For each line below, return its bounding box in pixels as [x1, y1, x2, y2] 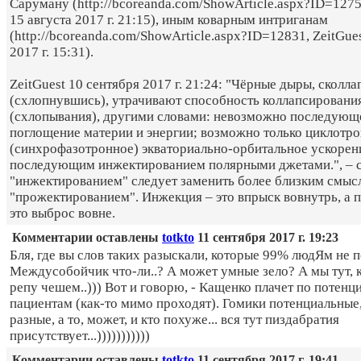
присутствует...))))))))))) [10, 328, 150, 344]
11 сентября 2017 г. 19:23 [194, 230, 338, 245]
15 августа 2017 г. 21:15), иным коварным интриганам [10, 12, 328, 28]
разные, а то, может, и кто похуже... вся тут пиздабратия [10, 312, 339, 328]
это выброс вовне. [10, 205, 115, 222]
